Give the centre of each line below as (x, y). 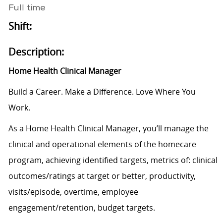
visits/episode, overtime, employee (73, 192)
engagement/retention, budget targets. (82, 208)
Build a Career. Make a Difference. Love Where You (102, 92)
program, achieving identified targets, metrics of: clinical (113, 160)
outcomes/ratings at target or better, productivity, (102, 176)
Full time (27, 9)
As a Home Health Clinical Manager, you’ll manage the (108, 129)
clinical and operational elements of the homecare (102, 144)
